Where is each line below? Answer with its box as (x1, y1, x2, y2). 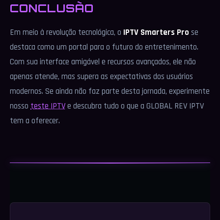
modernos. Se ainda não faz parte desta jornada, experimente (10, 86, 210, 97)
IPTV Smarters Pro (123, 27, 189, 38)
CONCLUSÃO (10, 1, 94, 15)
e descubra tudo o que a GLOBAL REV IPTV (65, 101, 204, 111)
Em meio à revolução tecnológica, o (10, 27, 123, 38)
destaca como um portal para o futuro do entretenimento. (10, 42, 198, 53)
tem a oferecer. (10, 115, 60, 126)
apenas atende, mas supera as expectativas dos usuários (10, 71, 193, 82)
